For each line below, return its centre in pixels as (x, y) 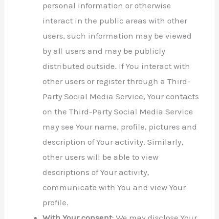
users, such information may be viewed (117, 35)
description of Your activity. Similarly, (113, 142)
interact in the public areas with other (115, 20)
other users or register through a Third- (117, 81)
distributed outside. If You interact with (117, 66)
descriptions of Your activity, (96, 172)
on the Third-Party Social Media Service (118, 111)
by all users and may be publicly (104, 51)
